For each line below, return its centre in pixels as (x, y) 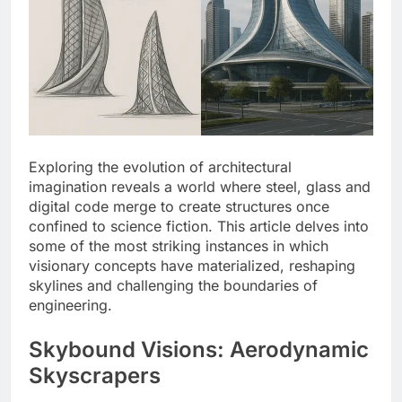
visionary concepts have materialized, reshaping (192, 266)
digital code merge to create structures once (179, 207)
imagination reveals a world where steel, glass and (200, 187)
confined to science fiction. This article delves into (199, 227)
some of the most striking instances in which (179, 246)
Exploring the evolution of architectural (160, 167)
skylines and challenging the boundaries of (173, 286)
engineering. (70, 306)
